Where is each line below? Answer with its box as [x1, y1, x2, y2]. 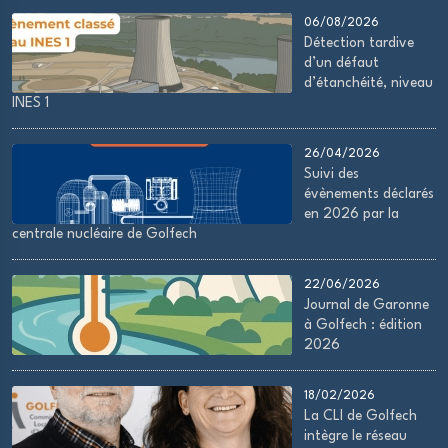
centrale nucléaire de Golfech [12, 227, 197, 241]
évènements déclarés [304, 187, 434, 201]
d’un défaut [304, 56, 379, 70]
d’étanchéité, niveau [304, 76, 433, 90]
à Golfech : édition [304, 318, 422, 332]
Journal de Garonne [304, 298, 429, 312]
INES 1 [12, 96, 49, 110]
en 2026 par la [304, 207, 399, 221]
